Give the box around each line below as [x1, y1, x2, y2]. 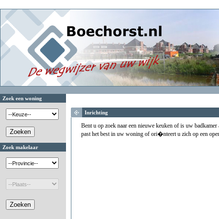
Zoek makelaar [2, 144, 38, 150]
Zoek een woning [2, 95, 42, 101]
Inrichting [85, 109, 108, 115]
